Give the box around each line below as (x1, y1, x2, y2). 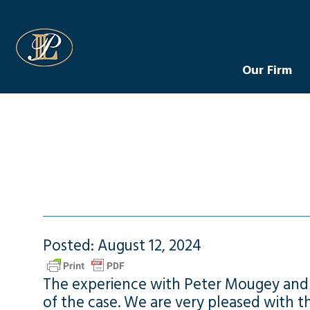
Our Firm (241, 62, 292, 79)
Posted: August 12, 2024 (43, 235, 202, 257)
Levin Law (77, 24, 123, 40)
